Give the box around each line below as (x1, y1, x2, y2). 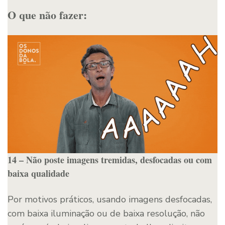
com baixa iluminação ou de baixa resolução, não (8, 207, 205, 219)
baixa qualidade (8, 166, 69, 180)
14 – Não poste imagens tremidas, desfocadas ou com (8, 153, 212, 166)
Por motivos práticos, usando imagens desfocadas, (8, 193, 212, 205)
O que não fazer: (8, 6, 87, 23)
